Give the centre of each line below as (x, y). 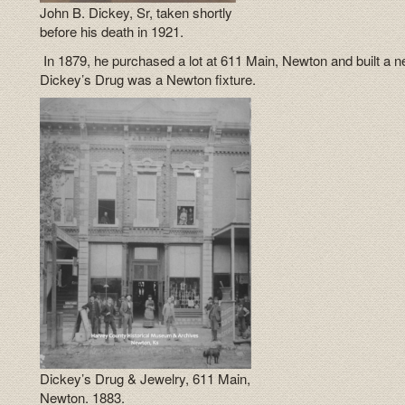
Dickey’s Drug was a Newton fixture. (148, 79)
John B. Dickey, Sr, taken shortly (137, 13)
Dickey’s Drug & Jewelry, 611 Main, (146, 379)
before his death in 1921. (112, 32)
